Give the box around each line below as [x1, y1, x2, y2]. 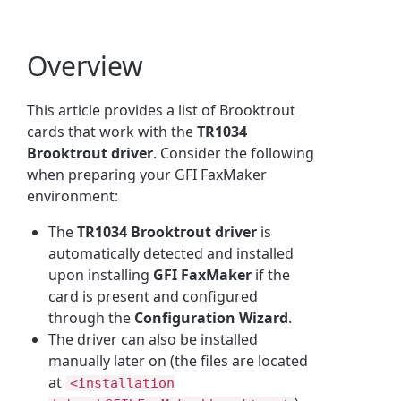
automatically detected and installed [48, 243, 294, 263]
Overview [27, 47, 144, 84]
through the [48, 307, 135, 328]
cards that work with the [27, 121, 198, 141]
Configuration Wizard [134, 307, 289, 328]
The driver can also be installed [48, 328, 259, 349]
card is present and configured [48, 286, 259, 306]
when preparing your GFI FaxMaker [27, 164, 268, 184]
